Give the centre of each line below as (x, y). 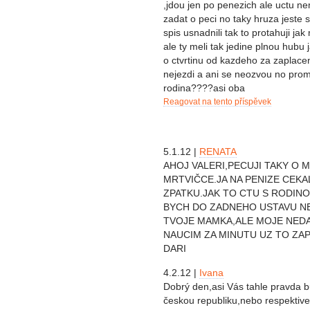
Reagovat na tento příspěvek (217, 102)
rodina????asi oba (204, 88)
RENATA (218, 151)
